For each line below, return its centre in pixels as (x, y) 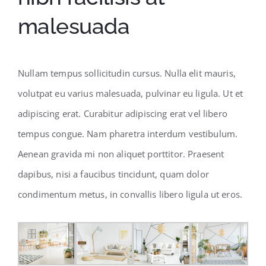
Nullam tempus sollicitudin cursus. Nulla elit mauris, (127, 73)
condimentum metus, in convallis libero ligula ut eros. (130, 194)
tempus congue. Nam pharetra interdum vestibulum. (128, 133)
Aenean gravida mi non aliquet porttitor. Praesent (121, 153)
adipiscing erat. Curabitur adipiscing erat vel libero (123, 113)
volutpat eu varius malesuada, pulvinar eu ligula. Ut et (131, 93)
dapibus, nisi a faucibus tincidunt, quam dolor (113, 174)
